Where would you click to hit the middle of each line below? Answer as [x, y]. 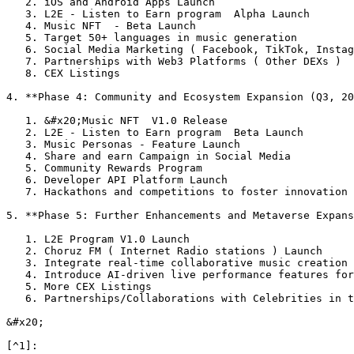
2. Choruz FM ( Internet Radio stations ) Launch [16, 251]
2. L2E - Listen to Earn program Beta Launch [16, 132]
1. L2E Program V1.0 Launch [16, 239]
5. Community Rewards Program [16, 168]
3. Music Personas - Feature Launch [16, 144]
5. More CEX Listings [16, 286]
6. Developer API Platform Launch [16, 180]
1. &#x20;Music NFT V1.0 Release [16, 121]
